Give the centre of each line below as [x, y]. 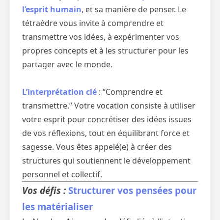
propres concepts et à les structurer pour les [105, 51]
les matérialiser [57, 206]
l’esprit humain [52, 9]
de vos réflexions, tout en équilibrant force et [106, 133]
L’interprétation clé [60, 92]
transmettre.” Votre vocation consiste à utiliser [109, 106]
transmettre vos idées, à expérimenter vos [101, 37]
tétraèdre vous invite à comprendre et [93, 23]
